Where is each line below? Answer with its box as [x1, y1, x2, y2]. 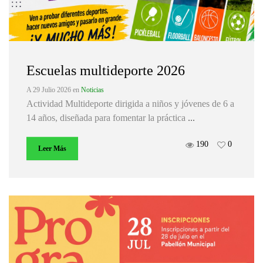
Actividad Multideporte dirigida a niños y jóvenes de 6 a [26, 99, 234, 109]
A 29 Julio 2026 [26, 86, 73, 95]
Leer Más [38, 144, 66, 153]
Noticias [81, 86, 104, 95]
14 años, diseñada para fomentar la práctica [26, 113, 188, 123]
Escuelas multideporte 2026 [26, 63, 185, 79]
